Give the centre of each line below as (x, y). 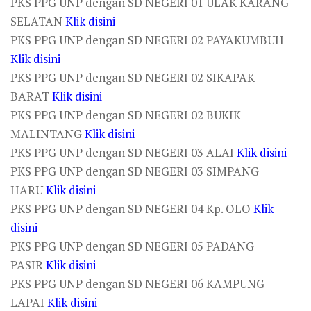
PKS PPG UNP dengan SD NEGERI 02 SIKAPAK (133, 77)
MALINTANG (48, 134)
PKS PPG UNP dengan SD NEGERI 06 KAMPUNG (137, 284)
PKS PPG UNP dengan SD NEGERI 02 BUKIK (126, 115)
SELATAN (38, 21)
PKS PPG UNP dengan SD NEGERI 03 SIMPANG (135, 171)
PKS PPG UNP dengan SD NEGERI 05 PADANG (132, 246)
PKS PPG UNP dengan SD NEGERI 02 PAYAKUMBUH (147, 40)
